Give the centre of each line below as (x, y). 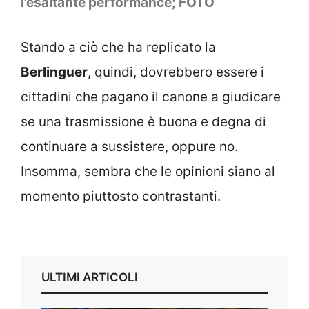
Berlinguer (54, 72)
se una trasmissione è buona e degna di (143, 121)
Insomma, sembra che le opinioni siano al (148, 171)
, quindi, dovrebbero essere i (176, 72)
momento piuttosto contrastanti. (121, 196)
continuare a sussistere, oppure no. (129, 146)
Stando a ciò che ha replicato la (118, 47)
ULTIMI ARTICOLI (90, 278)
